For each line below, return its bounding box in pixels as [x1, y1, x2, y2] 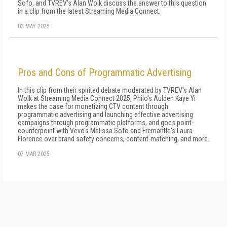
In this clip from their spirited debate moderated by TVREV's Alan [18, 86, 202, 94]
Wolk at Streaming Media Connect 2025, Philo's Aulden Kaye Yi [18, 94, 196, 102]
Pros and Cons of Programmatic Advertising [18, 66, 192, 79]
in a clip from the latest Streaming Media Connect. [18, 7, 161, 15]
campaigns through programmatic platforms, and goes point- [18, 119, 194, 127]
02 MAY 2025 [18, 23, 50, 30]
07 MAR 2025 [18, 150, 50, 158]
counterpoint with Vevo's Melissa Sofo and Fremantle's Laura [18, 127, 193, 135]
